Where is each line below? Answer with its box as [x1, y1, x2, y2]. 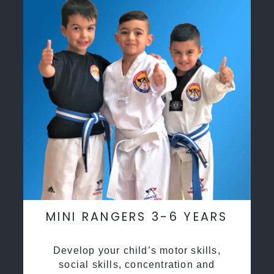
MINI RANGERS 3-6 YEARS [46, 208, 228, 225]
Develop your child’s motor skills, [53, 245, 221, 256]
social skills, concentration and [59, 259, 215, 270]
